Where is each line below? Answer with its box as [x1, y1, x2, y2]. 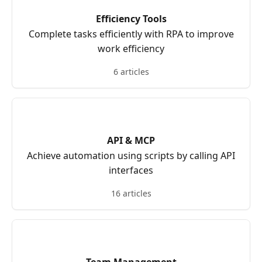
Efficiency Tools [95, 12, 167, 25]
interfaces [109, 164, 153, 177]
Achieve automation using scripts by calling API [27, 149, 235, 162]
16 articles [111, 188, 151, 199]
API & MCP [107, 134, 155, 147]
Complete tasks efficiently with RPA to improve [28, 27, 234, 40]
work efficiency [98, 42, 164, 55]
